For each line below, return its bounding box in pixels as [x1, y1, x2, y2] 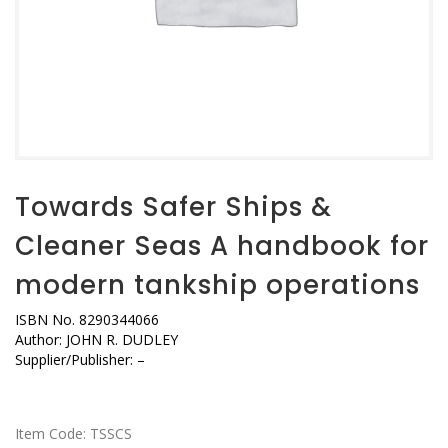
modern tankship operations [15, 267, 420, 303]
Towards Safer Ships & [15, 189, 332, 225]
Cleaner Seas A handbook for [15, 228, 429, 264]
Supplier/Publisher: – [15, 350, 145, 369]
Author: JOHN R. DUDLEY [15, 330, 178, 349]
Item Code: [15, 424, 90, 443]
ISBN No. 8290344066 [15, 310, 159, 329]
